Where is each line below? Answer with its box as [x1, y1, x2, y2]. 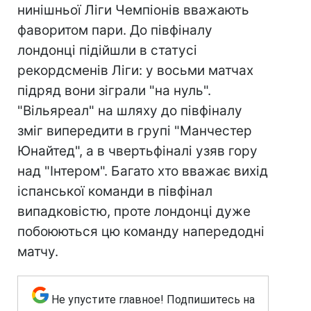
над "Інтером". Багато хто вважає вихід [17, 163, 268, 179]
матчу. [17, 244, 58, 260]
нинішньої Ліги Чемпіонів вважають [17, 2, 249, 18]
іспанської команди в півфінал [17, 183, 212, 199]
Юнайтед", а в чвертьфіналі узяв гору [17, 143, 258, 159]
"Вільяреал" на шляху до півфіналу [17, 103, 242, 119]
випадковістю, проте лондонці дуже [17, 203, 251, 219]
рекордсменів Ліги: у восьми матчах [17, 62, 253, 78]
